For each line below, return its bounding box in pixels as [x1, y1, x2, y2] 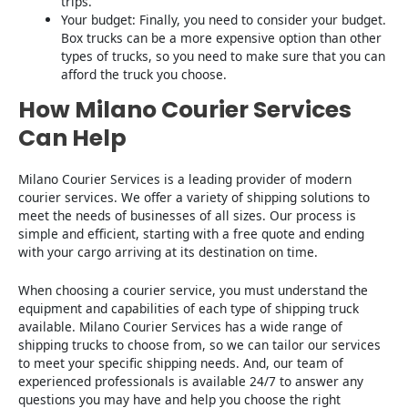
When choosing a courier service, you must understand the [18, 281, 368, 300]
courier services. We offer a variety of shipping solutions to [18, 189, 370, 207]
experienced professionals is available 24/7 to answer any [18, 372, 363, 391]
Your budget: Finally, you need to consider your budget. [61, 10, 387, 28]
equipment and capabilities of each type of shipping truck [18, 300, 359, 318]
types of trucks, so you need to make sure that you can [61, 46, 386, 65]
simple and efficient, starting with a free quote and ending [18, 225, 364, 243]
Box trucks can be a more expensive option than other [61, 28, 382, 46]
